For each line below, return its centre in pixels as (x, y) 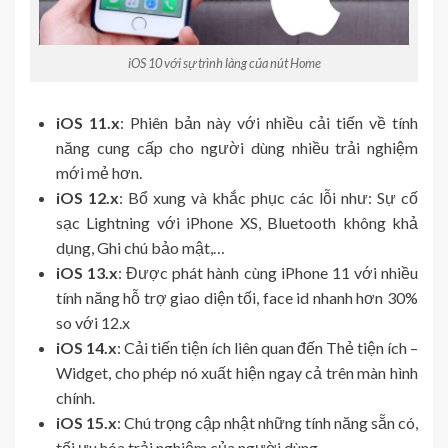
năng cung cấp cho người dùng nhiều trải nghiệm (237, 148)
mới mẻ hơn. (99, 173)
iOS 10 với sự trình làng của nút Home (224, 63)
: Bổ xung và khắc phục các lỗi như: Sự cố (268, 198)
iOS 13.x (87, 273)
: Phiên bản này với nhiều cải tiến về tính (269, 123)
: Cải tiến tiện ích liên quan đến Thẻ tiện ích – (267, 348)
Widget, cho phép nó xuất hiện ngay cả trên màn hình (237, 373)
